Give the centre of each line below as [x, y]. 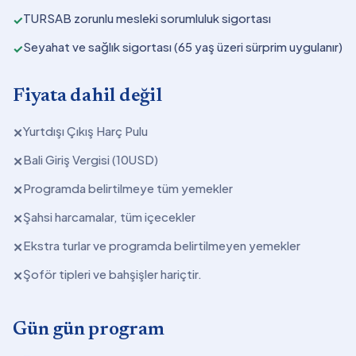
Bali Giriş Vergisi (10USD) [91, 159]
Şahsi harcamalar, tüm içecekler [109, 217]
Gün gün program [89, 330]
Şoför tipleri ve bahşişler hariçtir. [112, 274]
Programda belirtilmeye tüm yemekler [128, 188]
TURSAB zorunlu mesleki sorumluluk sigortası [147, 18]
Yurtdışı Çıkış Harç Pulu [85, 131]
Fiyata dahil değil [87, 96]
